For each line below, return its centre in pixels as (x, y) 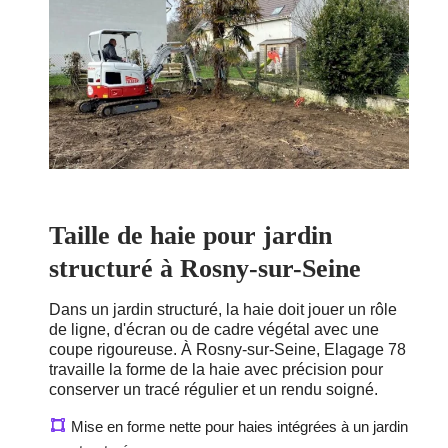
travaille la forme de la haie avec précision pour (216, 370)
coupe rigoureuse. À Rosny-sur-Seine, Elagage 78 (227, 350)
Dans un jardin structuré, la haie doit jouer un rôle (223, 310)
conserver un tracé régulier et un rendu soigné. (213, 390)
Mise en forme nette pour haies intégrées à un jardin (239, 427)
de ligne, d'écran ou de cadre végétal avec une (214, 330)
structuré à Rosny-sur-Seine (205, 269)
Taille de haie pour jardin (190, 236)
